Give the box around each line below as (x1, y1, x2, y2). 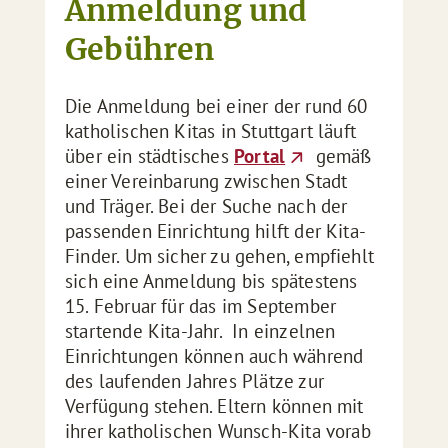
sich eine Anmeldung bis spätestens (65, 269, 358, 293)
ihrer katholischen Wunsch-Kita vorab (65, 419, 371, 443)
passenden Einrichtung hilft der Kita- (65, 219, 367, 243)
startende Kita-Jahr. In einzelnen (65, 319, 336, 343)
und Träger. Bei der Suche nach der (65, 194, 348, 218)
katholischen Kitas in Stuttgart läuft (65, 119, 357, 143)
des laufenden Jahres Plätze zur (65, 369, 324, 393)
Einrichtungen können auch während (65, 344, 364, 368)
